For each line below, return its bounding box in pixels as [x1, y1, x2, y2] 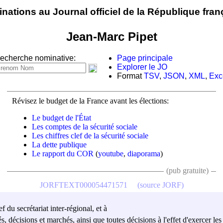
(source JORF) [137, 180, 184, 189]
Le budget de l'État [32, 113, 91, 122]
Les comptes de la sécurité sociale [32, 122, 137, 131]
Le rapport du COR [32, 149, 94, 158]
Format [117, 72, 144, 81]
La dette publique [32, 140, 87, 149]
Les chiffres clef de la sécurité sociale [32, 131, 148, 140]
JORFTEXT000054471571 [39, 180, 127, 189]
